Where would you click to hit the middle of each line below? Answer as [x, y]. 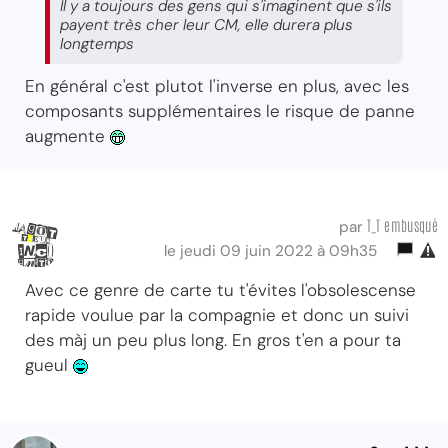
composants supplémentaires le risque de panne [220, 110]
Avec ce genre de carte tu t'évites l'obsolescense [220, 289]
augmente [67, 135]
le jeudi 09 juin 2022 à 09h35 [274, 250]
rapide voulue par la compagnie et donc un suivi [217, 314]
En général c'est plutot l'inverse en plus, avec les [217, 85]
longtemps [97, 43]
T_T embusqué [402, 224]
